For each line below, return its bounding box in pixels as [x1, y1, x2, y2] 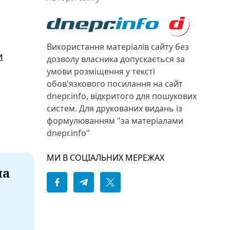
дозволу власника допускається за [47, 53, 185, 65]
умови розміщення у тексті [47, 66, 155, 77]
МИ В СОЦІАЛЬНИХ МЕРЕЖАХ [47, 152, 164, 163]
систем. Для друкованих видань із [47, 103, 182, 114]
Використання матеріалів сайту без [47, 41, 189, 52]
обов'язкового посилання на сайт [47, 78, 183, 89]
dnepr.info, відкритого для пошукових [47, 90, 197, 102]
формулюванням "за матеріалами [47, 115, 183, 126]
